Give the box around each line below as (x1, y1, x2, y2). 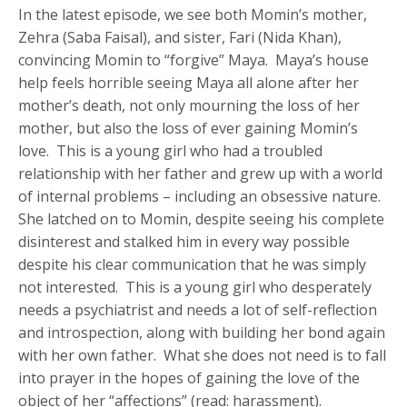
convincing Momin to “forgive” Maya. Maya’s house (18, 50, 370, 71)
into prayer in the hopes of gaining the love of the (18, 368, 361, 389)
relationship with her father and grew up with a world (18, 164, 383, 184)
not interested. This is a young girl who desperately (18, 277, 372, 298)
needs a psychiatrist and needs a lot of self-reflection (18, 300, 378, 321)
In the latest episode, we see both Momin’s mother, (18, 5, 368, 25)
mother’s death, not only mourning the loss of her (18, 95, 361, 116)
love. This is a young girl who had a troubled (18, 141, 323, 162)
